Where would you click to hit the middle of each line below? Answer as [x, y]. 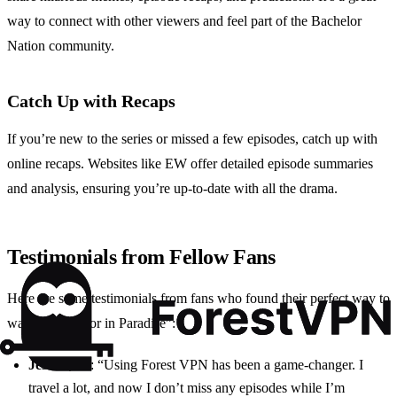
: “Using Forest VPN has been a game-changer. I [227, 365]
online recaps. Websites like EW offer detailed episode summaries [190, 164]
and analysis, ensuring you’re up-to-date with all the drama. [172, 189]
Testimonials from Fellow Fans [141, 257]
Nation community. [61, 46]
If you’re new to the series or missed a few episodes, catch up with [192, 139]
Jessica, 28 [59, 365]
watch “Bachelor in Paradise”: [91, 323]
